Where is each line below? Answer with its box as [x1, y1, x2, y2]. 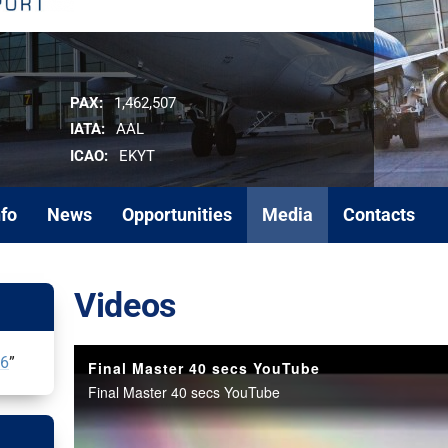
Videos [74, 284, 176, 325]
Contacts [343, 204, 415, 226]
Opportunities [122, 204, 232, 226]
